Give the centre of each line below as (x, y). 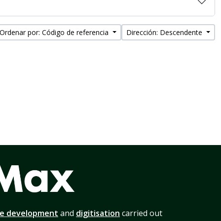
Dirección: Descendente (166, 32)
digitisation (98, 213)
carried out (141, 213)
